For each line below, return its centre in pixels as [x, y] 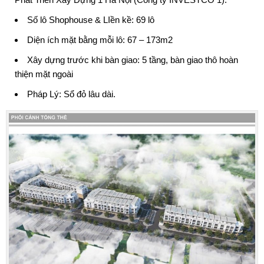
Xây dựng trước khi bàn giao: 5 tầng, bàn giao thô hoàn [133, 60]
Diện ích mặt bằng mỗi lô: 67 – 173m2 [100, 39]
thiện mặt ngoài [44, 74]
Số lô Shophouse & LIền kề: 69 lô [91, 19]
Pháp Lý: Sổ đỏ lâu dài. [71, 94]
